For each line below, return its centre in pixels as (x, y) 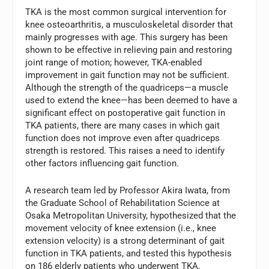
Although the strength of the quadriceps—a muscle (127, 88)
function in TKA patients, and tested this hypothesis (129, 254)
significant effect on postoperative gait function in (125, 113)
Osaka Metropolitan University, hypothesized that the (131, 216)
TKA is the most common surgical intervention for (126, 12)
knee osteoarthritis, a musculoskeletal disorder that (129, 25)
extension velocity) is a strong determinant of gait (125, 241)
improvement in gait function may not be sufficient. (128, 75)
